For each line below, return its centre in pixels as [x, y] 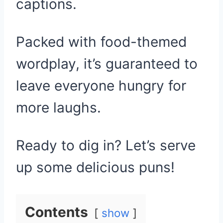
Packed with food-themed [101, 42]
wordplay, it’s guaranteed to [107, 64]
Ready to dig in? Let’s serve [106, 145]
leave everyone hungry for [101, 86]
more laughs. [58, 108]
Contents [56, 212]
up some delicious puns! [95, 167]
